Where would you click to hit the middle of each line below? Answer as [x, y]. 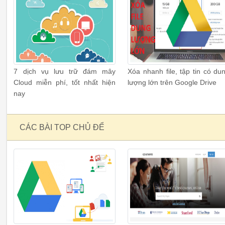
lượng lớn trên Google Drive [172, 82]
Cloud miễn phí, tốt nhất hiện [65, 82]
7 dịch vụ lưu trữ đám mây [65, 71]
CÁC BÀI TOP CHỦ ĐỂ [62, 128]
